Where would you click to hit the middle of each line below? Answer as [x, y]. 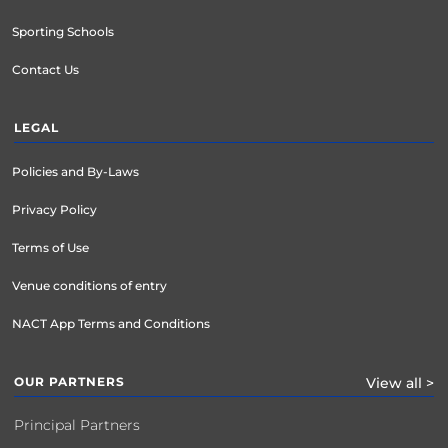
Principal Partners [77, 424]
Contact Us [45, 69]
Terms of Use [50, 247]
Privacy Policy [54, 209]
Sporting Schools [63, 31]
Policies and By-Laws [75, 171]
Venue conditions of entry [89, 285]
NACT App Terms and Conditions [111, 323]
